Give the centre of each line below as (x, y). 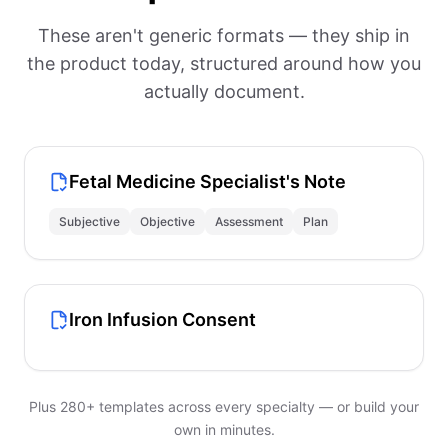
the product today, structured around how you (224, 63)
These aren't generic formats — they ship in (224, 35)
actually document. (224, 91)
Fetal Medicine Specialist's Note (207, 181)
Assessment (249, 221)
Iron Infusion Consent (162, 319)
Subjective (89, 221)
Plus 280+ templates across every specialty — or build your (224, 406)
